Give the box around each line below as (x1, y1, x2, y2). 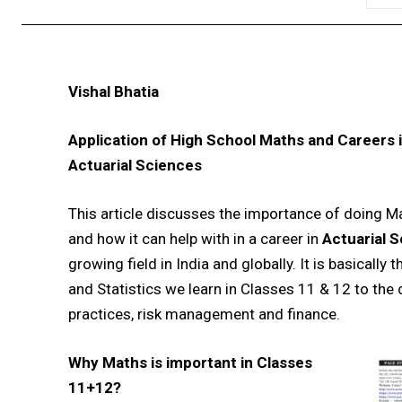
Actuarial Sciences (68, 156, 202, 175)
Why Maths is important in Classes (68, 354, 312, 372)
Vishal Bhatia (68, 83, 159, 101)
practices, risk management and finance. (68, 305, 340, 324)
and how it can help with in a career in (68, 230, 322, 249)
